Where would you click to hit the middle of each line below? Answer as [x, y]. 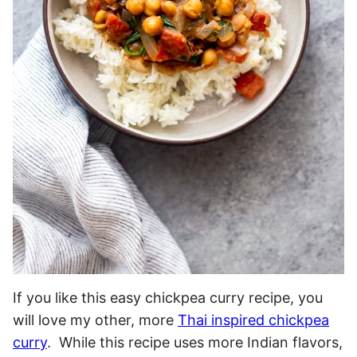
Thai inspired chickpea [253, 320]
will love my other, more [95, 320]
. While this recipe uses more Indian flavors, [195, 343]
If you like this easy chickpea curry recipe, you [168, 298]
